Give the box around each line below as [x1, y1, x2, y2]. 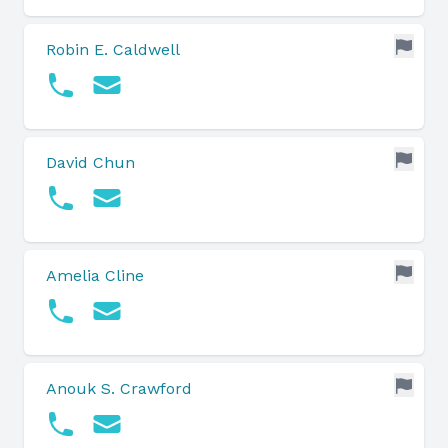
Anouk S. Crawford [46, 379, 192, 398]
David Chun [46, 153, 135, 172]
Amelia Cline [46, 266, 144, 285]
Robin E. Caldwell [46, 40, 180, 59]
